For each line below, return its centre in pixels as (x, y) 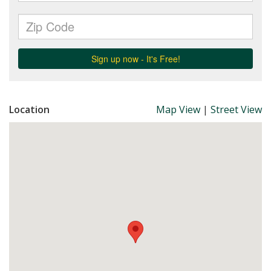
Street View (236, 109)
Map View (178, 109)
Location (29, 109)
